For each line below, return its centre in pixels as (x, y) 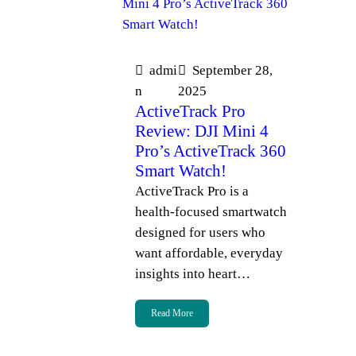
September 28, (232, 70)
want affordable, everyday (209, 253)
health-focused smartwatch (211, 212)
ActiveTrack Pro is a (192, 191)
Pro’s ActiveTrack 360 (210, 151)
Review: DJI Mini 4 (201, 131)
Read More (172, 313)
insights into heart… (192, 274)
